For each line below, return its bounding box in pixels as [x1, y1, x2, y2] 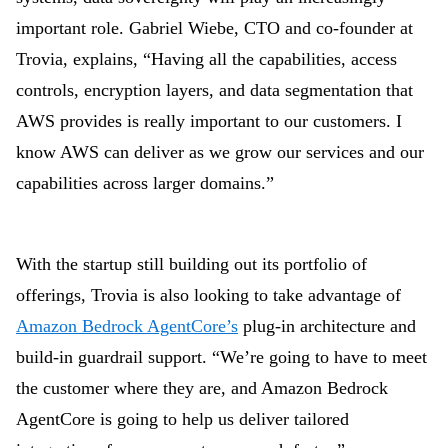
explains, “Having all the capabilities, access [73, 49, 397, 69]
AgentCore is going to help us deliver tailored [16, 409, 349, 429]
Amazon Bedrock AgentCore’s [16, 316, 238, 336]
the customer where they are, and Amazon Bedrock [16, 378, 388, 398]
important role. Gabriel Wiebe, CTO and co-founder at [16, 18, 413, 38]
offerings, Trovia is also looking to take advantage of [16, 285, 401, 305]
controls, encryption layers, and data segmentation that [16, 80, 413, 100]
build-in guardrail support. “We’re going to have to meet [16, 347, 427, 367]
